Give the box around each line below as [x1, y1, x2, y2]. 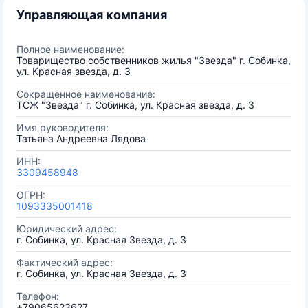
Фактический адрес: [16, 256, 113, 268]
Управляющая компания [16, 8, 167, 22]
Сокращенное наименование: [16, 88, 155, 100]
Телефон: [16, 290, 59, 302]
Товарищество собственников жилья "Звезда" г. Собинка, [16, 54, 291, 66]
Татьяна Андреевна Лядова [16, 133, 146, 144]
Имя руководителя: [16, 122, 109, 133]
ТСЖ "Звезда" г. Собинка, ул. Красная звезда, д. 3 [16, 99, 254, 111]
